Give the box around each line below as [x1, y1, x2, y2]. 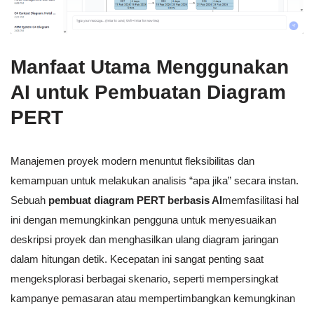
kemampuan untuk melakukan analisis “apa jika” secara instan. [11, 175, 299, 187]
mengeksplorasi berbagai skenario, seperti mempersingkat [11, 273, 278, 285]
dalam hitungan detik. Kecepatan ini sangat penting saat [11, 253, 264, 266]
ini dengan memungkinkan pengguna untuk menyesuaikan [11, 214, 276, 226]
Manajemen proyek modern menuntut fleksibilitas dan [11, 155, 254, 168]
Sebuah [11, 194, 48, 207]
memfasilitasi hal [222, 194, 299, 207]
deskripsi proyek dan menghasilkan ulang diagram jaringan [11, 233, 278, 246]
